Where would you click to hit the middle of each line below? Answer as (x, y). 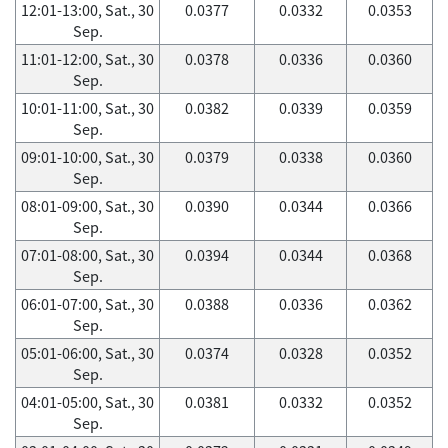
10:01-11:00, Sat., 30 (87, 108)
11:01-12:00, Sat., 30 (87, 59)
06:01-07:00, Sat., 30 (87, 304)
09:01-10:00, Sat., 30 (87, 157)
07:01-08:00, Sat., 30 (87, 255)
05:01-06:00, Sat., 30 (87, 353)
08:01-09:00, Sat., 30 (87, 206)
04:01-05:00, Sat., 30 (87, 402)
